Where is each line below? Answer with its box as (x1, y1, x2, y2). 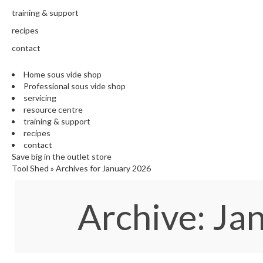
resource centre (23, 104, 83, 115)
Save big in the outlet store (12, 151, 112, 162)
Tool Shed (12, 163, 49, 174)
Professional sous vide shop (23, 81, 126, 92)
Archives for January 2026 (56, 163, 151, 174)
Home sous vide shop (23, 69, 102, 80)
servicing (23, 93, 56, 103)
